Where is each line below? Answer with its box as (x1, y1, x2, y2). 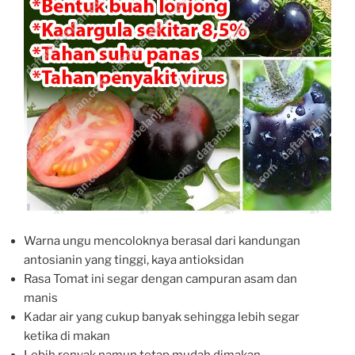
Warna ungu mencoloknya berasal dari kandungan (24, 234, 300, 249)
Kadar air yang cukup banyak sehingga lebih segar (24, 310, 300, 325)
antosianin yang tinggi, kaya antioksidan (24, 253, 244, 268)
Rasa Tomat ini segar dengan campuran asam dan (24, 272, 297, 287)
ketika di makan (24, 329, 110, 344)
